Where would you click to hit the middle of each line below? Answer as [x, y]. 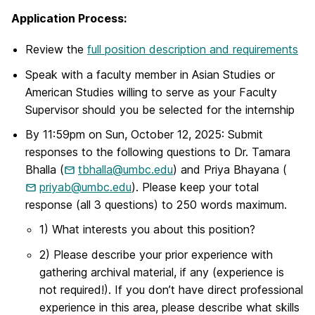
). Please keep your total [195, 187]
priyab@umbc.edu [85, 187]
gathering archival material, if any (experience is [162, 272]
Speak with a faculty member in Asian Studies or [150, 74]
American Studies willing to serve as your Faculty [151, 92]
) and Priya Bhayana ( [230, 169]
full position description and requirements [193, 50]
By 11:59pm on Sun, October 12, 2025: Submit [144, 134]
